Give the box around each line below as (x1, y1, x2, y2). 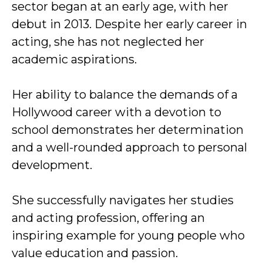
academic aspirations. (12, 52, 137, 66)
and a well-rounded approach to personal (12, 140, 247, 154)
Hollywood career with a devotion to (12, 105, 221, 119)
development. (12, 158, 92, 172)
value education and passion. (12, 246, 178, 260)
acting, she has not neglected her (12, 35, 204, 49)
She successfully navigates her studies (12, 193, 234, 207)
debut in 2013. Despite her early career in (12, 17, 247, 31)
